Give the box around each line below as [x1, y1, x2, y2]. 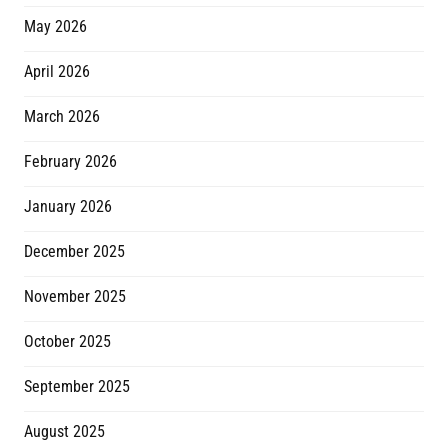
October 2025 [24, 332, 111, 352]
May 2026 [24, 17, 87, 37]
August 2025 [24, 422, 105, 442]
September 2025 [24, 377, 130, 397]
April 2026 [24, 62, 90, 82]
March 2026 [24, 107, 100, 127]
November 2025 [24, 287, 126, 307]
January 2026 [24, 197, 112, 217]
